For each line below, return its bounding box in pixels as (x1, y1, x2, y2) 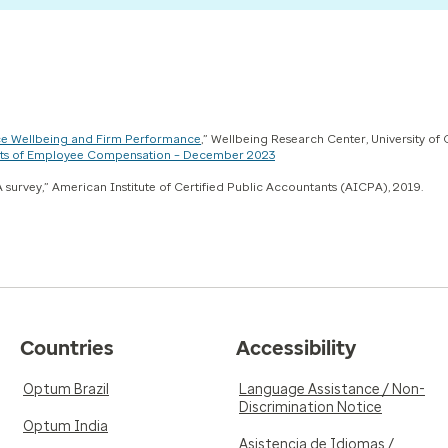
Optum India (23, 417, 108, 435)
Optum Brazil (23, 380, 109, 398)
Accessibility (236, 335, 356, 360)
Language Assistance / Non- (239, 380, 425, 398)
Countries (20, 335, 114, 360)
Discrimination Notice (239, 398, 382, 416)
